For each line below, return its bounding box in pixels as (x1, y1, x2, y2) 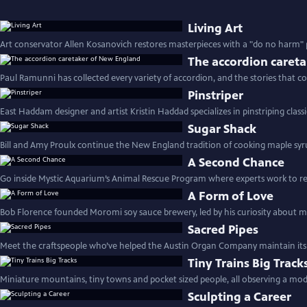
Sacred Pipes (188, 222, 259, 237)
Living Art (188, 21, 243, 36)
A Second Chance (188, 155, 285, 170)
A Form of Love (188, 188, 274, 204)
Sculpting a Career (188, 289, 292, 304)
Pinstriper (188, 88, 244, 103)
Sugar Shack (188, 121, 257, 136)
